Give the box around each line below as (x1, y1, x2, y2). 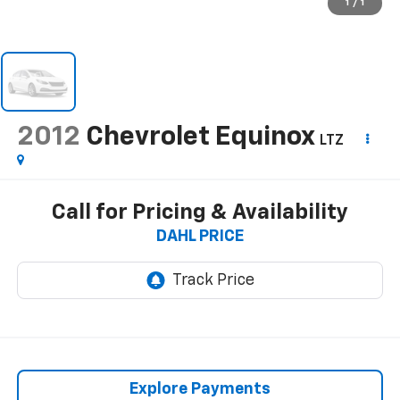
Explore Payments (129, 380, 271, 397)
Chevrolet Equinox (85, 124, 314, 152)
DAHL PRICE (156, 228, 244, 245)
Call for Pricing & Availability (52, 201, 348, 223)
